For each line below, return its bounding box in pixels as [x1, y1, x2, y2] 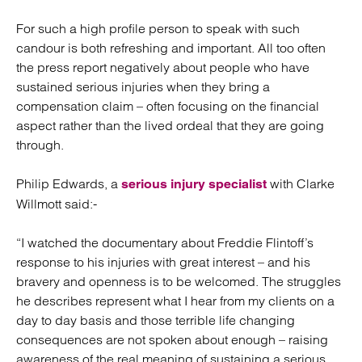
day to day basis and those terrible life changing [16, 312, 295, 328]
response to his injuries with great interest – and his [16, 254, 310, 270]
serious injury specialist [121, 176, 267, 192]
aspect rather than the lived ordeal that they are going [16, 117, 324, 133]
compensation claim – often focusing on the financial [16, 98, 319, 114]
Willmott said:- [16, 196, 97, 212]
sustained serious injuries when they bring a [16, 78, 270, 95]
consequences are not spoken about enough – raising [16, 331, 328, 347]
